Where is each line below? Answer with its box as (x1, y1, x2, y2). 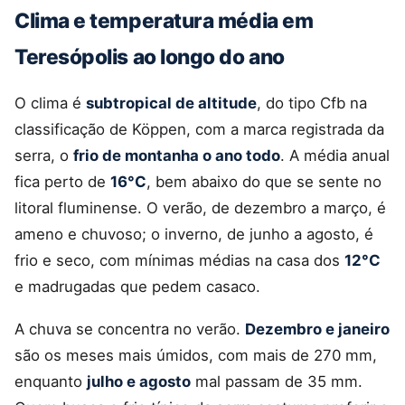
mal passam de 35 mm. (191, 372, 363, 391)
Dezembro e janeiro (245, 319, 390, 338)
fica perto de (14, 172, 110, 191)
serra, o (14, 146, 73, 165)
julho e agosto (87, 372, 191, 391)
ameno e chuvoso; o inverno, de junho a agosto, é (14, 224, 373, 243)
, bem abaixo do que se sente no (146, 172, 381, 191)
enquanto (14, 372, 87, 391)
